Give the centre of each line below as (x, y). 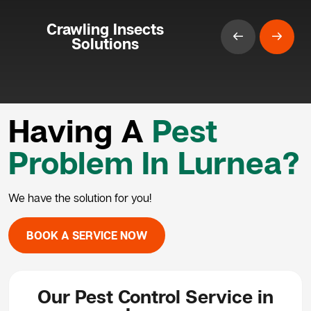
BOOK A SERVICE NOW (87, 235)
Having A (76, 130)
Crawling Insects (105, 29)
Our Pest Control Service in (155, 296)
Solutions (105, 43)
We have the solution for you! (80, 197)
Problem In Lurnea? (154, 162)
